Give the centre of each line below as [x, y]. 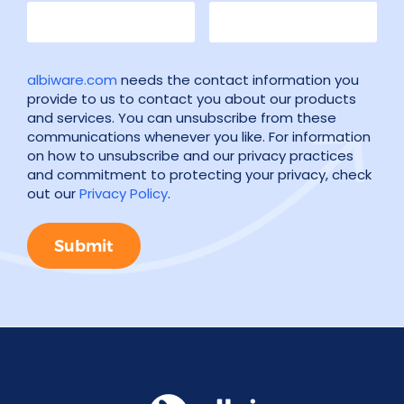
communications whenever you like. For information [199, 137]
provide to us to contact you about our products [192, 99]
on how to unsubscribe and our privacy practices [190, 156]
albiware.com [72, 80]
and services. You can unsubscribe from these [182, 118]
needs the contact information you [238, 80]
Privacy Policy [124, 194]
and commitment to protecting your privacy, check [199, 175]
